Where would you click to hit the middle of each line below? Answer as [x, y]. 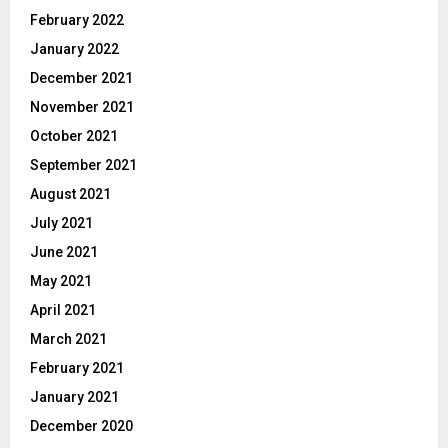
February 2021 [77, 367]
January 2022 [74, 48]
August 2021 [70, 193]
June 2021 [64, 251]
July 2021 [61, 222]
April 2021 [63, 309]
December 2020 [81, 425]
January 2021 [74, 396]
